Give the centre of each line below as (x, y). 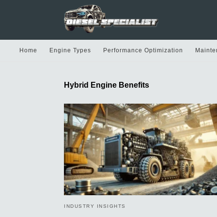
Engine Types (70, 50)
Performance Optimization (143, 50)
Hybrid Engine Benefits (107, 85)
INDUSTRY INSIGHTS (95, 206)
